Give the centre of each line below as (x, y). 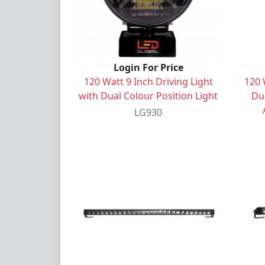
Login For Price (148, 67)
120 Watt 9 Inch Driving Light (148, 81)
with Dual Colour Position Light (148, 96)
